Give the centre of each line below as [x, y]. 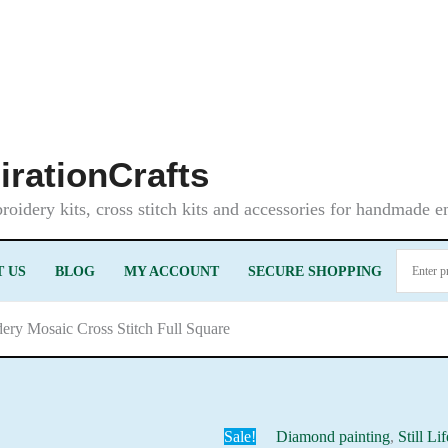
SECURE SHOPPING [314, 271]
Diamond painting [333, 436]
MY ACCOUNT [171, 271]
